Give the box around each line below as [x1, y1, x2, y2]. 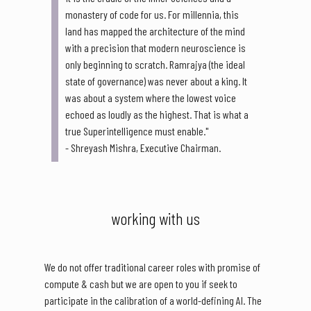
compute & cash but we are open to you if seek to [44, 277, 237, 291]
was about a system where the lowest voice [65, 91, 236, 105]
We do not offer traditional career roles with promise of [44, 260, 260, 274]
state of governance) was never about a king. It [65, 74, 247, 88]
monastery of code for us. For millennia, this [65, 8, 239, 22]
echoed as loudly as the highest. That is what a [65, 108, 249, 121]
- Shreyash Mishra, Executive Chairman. [65, 141, 221, 155]
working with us [111, 208, 200, 229]
